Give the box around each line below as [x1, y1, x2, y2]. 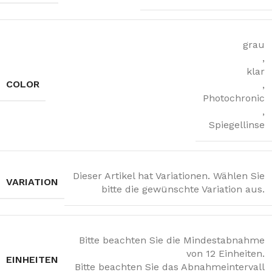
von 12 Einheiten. [186, 247, 265, 259]
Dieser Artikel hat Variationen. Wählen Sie [73, 169, 265, 182]
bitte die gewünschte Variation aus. [101, 183, 265, 195]
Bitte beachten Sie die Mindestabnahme [79, 234, 265, 246]
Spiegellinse [209, 118, 265, 131]
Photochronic [203, 92, 265, 104]
